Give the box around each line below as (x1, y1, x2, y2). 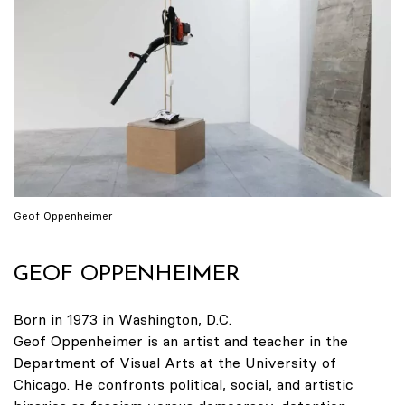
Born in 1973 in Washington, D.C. (14, 310, 231, 329)
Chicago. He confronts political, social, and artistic (14, 375, 353, 394)
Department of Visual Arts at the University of (14, 353, 336, 372)
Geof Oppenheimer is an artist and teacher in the (14, 332, 348, 351)
